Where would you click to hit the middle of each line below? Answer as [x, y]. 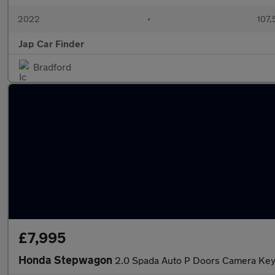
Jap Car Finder [51, 43]
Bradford [52, 67]
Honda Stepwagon [67, 260]
